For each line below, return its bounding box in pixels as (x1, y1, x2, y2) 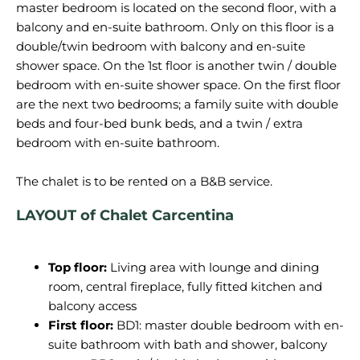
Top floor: (48, 260, 107, 275)
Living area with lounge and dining (110, 260, 319, 275)
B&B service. (197, 174, 276, 189)
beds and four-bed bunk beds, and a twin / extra (16, 116, 303, 131)
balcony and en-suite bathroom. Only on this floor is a (16, 19, 334, 35)
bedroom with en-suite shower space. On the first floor (16, 77, 341, 92)
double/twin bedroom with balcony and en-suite (16, 39, 305, 54)
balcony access (48, 298, 137, 313)
